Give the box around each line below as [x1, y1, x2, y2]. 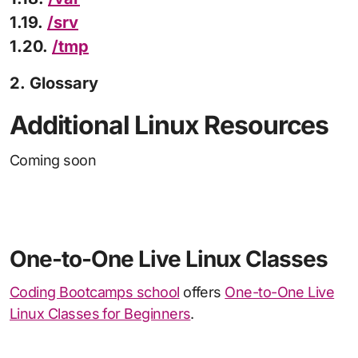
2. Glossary [10, 74, 98, 93]
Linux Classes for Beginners [10, 305, 191, 323]
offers [179, 284, 225, 301]
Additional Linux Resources [10, 109, 329, 141]
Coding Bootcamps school [10, 284, 180, 301]
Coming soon [19, 152, 97, 169]
